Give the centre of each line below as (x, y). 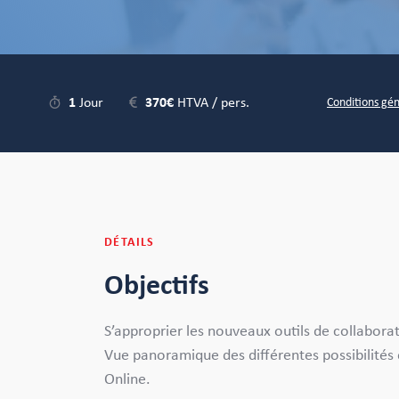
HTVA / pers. (212, 102)
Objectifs (157, 286)
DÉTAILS (130, 242)
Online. (129, 379)
